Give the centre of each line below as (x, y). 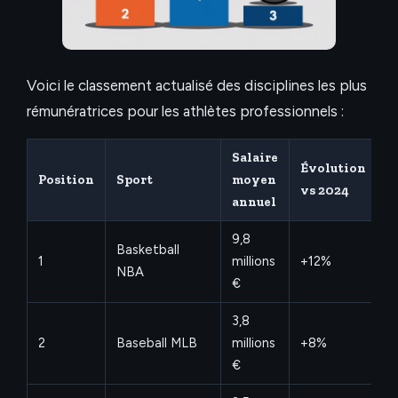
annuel (254, 202)
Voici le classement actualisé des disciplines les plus (197, 85)
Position (66, 180)
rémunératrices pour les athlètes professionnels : (185, 111)
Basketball (148, 250)
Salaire (255, 158)
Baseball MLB (157, 343)
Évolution (333, 168)
